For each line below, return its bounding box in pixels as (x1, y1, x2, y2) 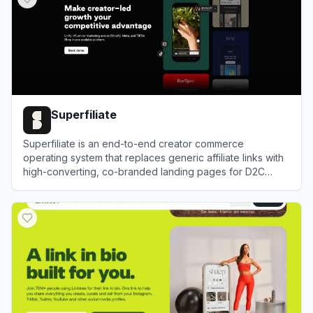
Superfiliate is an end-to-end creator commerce (23, 137, 244, 150)
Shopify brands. (23, 179, 96, 191)
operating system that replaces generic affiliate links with (23, 151, 284, 163)
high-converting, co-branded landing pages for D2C (23, 165, 265, 177)
